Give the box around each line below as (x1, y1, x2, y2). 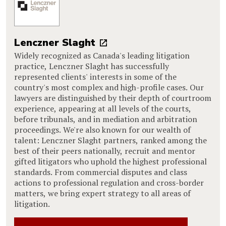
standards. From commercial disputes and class (14, 166, 187, 178)
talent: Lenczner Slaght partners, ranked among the (14, 134, 207, 146)
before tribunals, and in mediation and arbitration (14, 113, 197, 125)
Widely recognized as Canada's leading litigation (14, 49, 190, 61)
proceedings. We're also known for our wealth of (14, 124, 191, 135)
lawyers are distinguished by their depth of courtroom (14, 92, 211, 103)
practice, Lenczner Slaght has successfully (14, 60, 169, 72)
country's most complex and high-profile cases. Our (14, 81, 204, 93)
